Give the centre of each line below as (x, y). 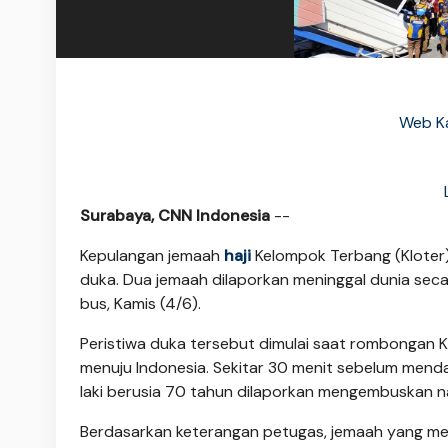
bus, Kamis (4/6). (140, 303)
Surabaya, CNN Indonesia (175, 215)
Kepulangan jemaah (152, 255)
